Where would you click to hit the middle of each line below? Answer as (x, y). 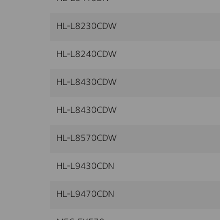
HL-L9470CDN (85, 194)
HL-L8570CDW (87, 138)
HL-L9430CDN (85, 166)
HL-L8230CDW (87, 26)
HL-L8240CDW (87, 54)
